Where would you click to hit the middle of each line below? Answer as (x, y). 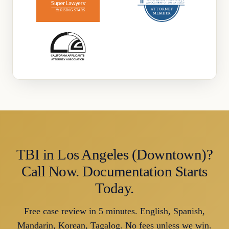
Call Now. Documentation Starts (114, 171)
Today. (114, 188)
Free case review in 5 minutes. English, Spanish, (114, 211)
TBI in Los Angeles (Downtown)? (114, 154)
